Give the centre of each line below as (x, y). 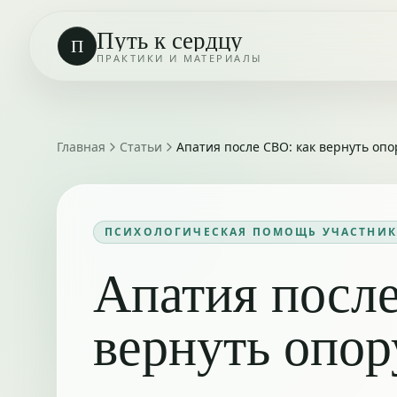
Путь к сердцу (170, 39)
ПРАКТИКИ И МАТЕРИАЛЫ (179, 58)
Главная (81, 147)
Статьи (141, 147)
